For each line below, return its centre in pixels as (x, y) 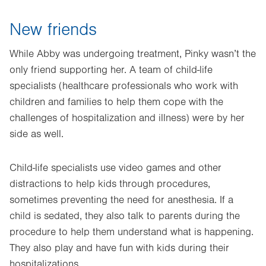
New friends (53, 30)
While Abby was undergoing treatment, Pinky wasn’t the (133, 54)
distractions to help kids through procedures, (110, 184)
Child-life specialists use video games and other (115, 168)
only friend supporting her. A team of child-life (111, 70)
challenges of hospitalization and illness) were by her (127, 118)
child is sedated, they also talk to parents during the (125, 216)
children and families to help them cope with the (116, 102)
